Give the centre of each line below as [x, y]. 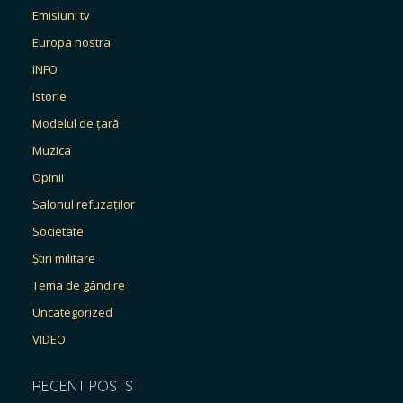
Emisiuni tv [61, 15]
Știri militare [64, 258]
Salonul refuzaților [84, 204]
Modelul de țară [76, 123]
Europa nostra [72, 42]
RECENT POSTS [83, 386]
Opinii [48, 177]
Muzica [52, 150]
